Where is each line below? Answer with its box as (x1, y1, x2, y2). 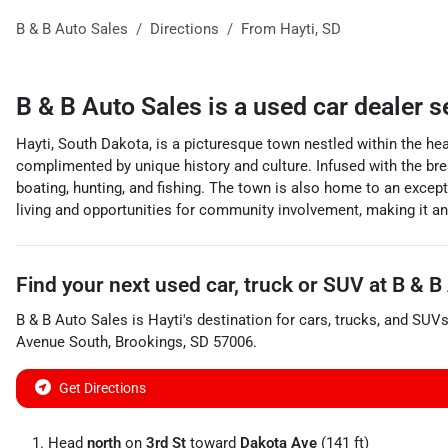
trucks (335, 311, 377, 329)
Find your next (16, 273, 155, 297)
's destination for (183, 311, 295, 329)
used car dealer (253, 92, 429, 121)
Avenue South (16, 333, 108, 351)
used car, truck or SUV (155, 273, 364, 297)
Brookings (115, 333, 183, 351)
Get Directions (59, 380, 146, 396)
